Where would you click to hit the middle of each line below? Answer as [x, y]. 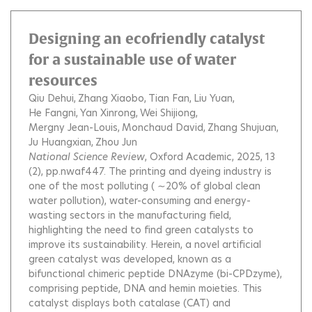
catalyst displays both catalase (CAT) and [130, 303]
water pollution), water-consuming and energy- [140, 201]
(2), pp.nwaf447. [69, 171]
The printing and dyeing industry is [190, 171]
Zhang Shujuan [242, 127]
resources [63, 80]
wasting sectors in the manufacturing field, [130, 215]
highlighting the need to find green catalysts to [141, 230]
